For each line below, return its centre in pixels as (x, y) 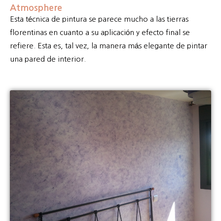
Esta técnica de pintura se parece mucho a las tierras (99, 19)
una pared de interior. (48, 59)
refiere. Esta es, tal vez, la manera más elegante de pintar (109, 46)
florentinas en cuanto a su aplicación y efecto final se (100, 33)
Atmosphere (36, 8)
